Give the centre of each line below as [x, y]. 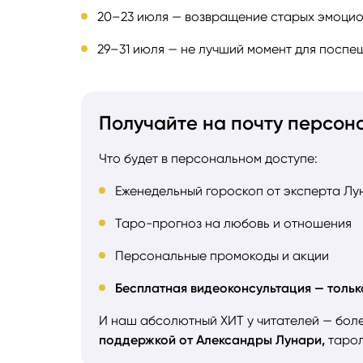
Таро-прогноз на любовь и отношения [233, 224]
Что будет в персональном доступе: [208, 159]
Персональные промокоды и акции [222, 256]
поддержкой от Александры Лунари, [212, 340]
